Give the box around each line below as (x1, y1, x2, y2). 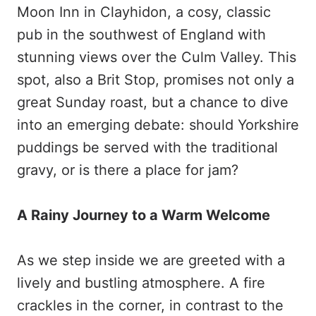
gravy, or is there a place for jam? (17, 162, 238, 178)
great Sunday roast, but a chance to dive (17, 94, 288, 111)
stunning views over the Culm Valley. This (17, 49, 296, 66)
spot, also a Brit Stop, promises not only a (17, 71, 294, 88)
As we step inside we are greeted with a (17, 252, 285, 269)
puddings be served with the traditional (17, 139, 278, 156)
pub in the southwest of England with (17, 26, 266, 43)
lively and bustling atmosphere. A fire (17, 274, 265, 291)
